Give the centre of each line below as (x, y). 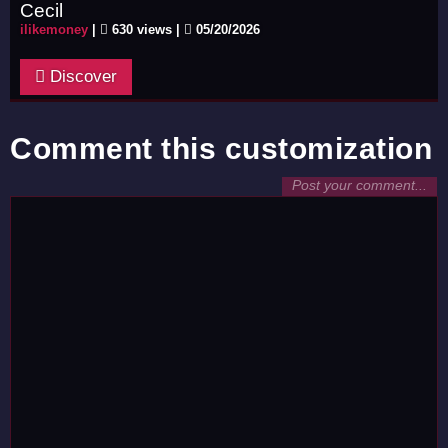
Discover (81, 76)
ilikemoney (54, 29)
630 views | (146, 29)
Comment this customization (221, 148)
